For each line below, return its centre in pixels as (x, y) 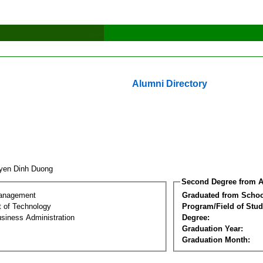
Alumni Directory (170, 84)
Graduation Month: (216, 240)
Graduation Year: (213, 228)
